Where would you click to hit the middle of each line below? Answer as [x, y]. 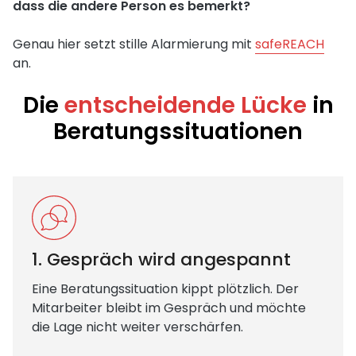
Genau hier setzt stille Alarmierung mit [134, 44]
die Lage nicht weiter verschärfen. [137, 327]
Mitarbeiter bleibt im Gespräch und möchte [169, 308]
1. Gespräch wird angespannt [161, 259]
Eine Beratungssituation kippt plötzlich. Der [165, 289]
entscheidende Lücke [185, 105]
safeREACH [290, 44]
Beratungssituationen [178, 132]
